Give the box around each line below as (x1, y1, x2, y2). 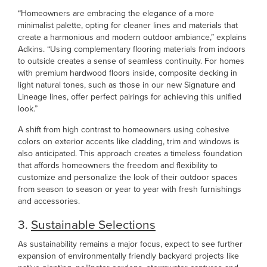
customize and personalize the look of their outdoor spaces (18, 171, 238, 184)
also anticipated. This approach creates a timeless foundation (18, 147, 243, 160)
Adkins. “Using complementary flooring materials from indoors (18, 43, 246, 55)
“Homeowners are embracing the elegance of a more (18, 7, 214, 20)
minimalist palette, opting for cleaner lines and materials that (18, 19, 238, 32)
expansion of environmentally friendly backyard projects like (18, 250, 239, 262)
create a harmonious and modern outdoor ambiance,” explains (18, 31, 247, 44)
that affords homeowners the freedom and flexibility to (18, 159, 218, 172)
